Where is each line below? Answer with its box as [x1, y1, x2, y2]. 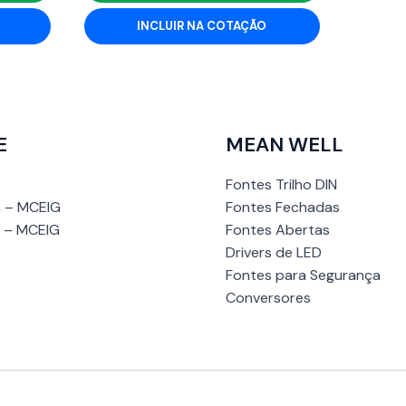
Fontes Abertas [226, 220, 330, 240]
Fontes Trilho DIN [226, 175, 337, 195]
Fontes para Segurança [226, 266, 381, 285]
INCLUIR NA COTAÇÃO [137, 18, 267, 34]
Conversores [226, 288, 311, 308]
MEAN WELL [226, 131, 343, 158]
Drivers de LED [226, 243, 322, 263]
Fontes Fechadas [226, 198, 340, 217]
